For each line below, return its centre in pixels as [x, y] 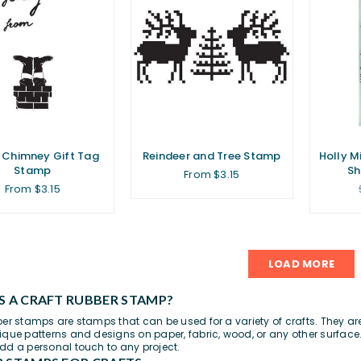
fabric [203, 334]
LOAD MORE [301, 264]
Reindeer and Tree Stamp [212, 156]
